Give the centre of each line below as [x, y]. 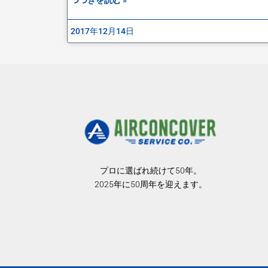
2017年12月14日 [102, 31]
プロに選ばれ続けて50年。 [150, 170]
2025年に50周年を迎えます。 [150, 184]
